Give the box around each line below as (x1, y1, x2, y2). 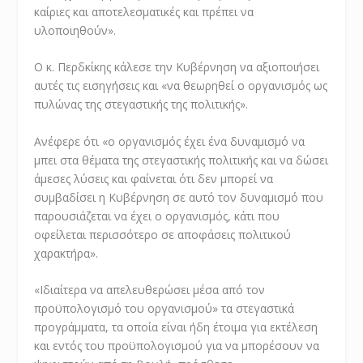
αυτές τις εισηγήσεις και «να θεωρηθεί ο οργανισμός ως (34, 78, 328, 94)
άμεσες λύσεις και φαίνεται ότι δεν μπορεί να (34, 170, 274, 186)
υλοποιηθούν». (34, 22, 117, 38)
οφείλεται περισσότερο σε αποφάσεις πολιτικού (34, 226, 292, 242)
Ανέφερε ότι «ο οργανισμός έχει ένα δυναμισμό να (34, 133, 305, 149)
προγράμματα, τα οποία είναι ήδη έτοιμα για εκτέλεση (34, 319, 318, 335)
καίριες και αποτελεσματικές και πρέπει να (34, 3, 254, 19)
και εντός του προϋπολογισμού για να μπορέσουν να (34, 338, 320, 353)
